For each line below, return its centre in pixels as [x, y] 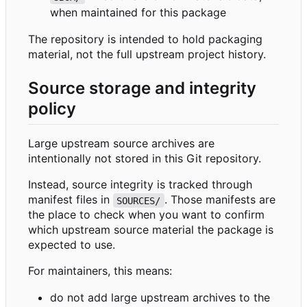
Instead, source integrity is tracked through [140, 185]
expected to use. [72, 245]
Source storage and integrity [142, 88]
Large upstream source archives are [121, 144]
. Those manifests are [221, 200]
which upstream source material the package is [151, 230]
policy [52, 109]
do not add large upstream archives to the [160, 298]
